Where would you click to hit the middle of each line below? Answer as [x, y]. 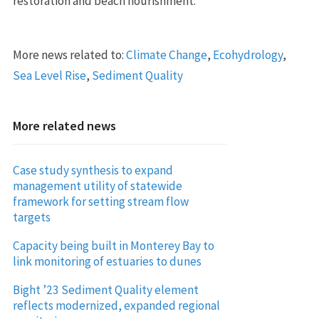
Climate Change [166, 54]
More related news [64, 125]
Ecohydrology [247, 54]
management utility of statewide [97, 185]
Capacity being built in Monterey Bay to [113, 245]
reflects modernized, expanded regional [116, 305]
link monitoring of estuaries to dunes [107, 261]
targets [31, 217]
